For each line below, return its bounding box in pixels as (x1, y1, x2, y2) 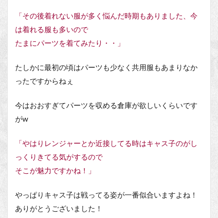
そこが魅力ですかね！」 (15, 165, 95, 175)
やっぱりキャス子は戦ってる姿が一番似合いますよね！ (15, 190, 198, 199)
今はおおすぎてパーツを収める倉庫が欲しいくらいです (15, 100, 198, 109)
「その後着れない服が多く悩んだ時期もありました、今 (15, 11, 198, 20)
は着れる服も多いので (15, 24, 88, 34)
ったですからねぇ (15, 76, 73, 85)
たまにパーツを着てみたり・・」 (15, 38, 125, 47)
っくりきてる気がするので (15, 152, 103, 161)
